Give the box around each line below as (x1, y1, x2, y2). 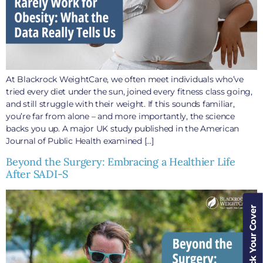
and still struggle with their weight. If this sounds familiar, (6, 98, 235, 109)
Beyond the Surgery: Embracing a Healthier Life (6, 155, 235, 169)
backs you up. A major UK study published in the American (6, 123, 239, 134)
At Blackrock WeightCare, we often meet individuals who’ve (6, 73, 244, 85)
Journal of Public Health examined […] (6, 135, 154, 146)
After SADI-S (6, 167, 68, 181)
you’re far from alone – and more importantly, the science (6, 110, 235, 122)
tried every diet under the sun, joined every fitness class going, (6, 86, 252, 97)
